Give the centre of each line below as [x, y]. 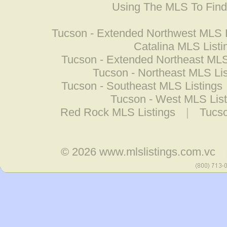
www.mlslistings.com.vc [158, 152]
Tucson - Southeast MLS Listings [142, 86]
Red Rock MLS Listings [118, 112]
